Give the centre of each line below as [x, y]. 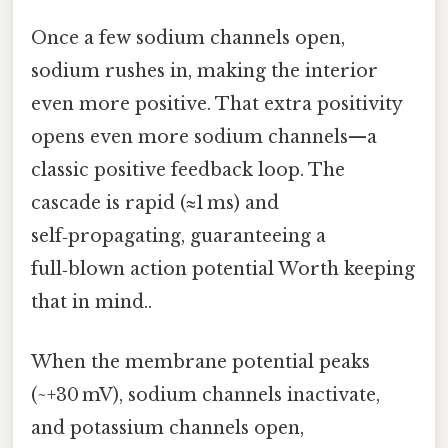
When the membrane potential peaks [200, 361]
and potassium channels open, [167, 427]
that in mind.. [91, 302]
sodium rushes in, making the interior [204, 71]
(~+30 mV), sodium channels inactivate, [205, 394]
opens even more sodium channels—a [204, 137]
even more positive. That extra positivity [216, 104]
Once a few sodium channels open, [188, 38]
